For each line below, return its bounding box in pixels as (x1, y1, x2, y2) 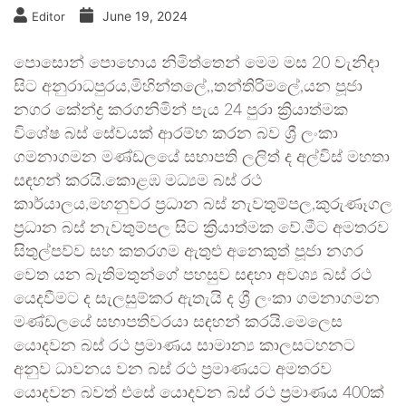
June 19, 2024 (102, 8, 188, 24)
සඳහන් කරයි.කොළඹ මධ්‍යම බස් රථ (14, 173, 262, 189)
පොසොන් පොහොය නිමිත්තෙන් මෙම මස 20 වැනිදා (14, 55, 380, 72)
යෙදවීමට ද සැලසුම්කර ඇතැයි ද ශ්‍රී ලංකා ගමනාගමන (14, 291, 380, 307)
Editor (32, 9, 65, 24)
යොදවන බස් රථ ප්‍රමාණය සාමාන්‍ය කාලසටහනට (14, 338, 355, 354)
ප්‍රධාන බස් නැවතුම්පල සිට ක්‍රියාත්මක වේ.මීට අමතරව (14, 220, 389, 237)
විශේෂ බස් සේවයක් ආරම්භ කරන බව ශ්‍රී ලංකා (14, 126, 338, 142)
